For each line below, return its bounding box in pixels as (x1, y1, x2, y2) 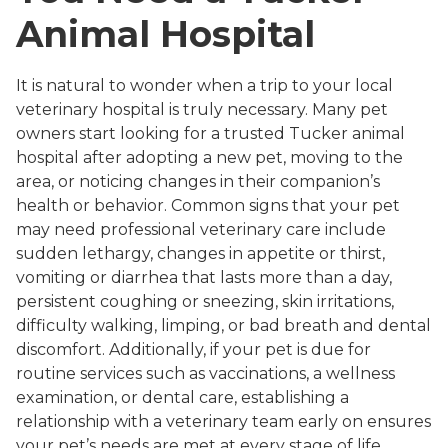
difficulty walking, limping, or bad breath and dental (16, 315, 431, 335)
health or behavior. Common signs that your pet (16, 195, 400, 215)
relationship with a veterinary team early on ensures (16, 411, 431, 431)
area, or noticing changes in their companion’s (16, 171, 380, 191)
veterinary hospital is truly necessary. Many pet (16, 99, 388, 119)
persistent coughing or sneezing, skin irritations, (16, 291, 394, 311)
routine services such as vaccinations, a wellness (16, 363, 395, 383)
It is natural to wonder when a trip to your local (16, 75, 393, 95)
